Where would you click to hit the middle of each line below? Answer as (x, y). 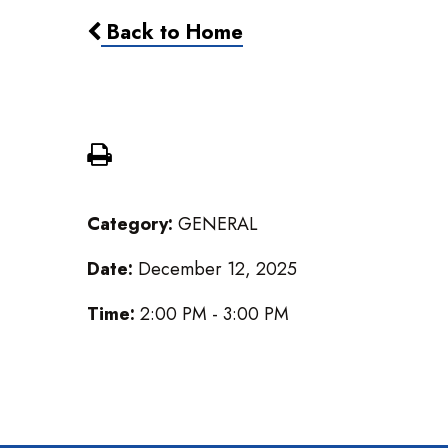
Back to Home (172, 32)
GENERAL (218, 224)
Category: (132, 224)
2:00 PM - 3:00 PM (214, 314)
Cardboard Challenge (221, 94)
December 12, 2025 (217, 269)
